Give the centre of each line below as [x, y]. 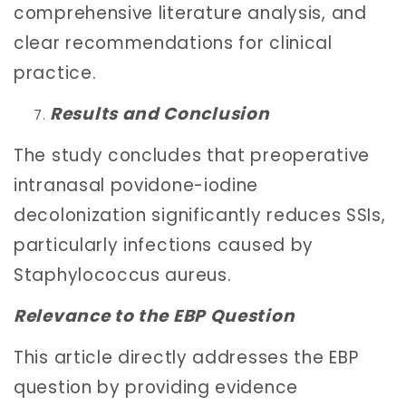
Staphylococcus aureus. [123, 275]
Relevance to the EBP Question [155, 316]
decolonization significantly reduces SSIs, [200, 215]
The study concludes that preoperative [192, 155]
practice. [55, 72]
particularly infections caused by [164, 245]
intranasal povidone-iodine [136, 185]
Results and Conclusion [160, 114]
